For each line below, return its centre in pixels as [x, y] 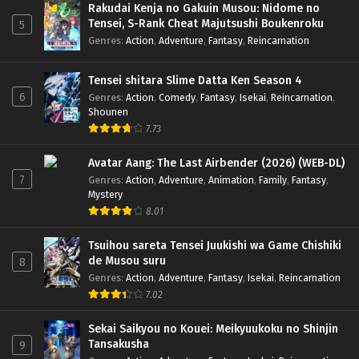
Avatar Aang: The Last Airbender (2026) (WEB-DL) [216, 163]
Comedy [177, 97]
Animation [231, 179]
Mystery [105, 194]
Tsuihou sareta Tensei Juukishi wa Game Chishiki [215, 245]
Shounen [108, 111]
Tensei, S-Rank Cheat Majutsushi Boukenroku [206, 23]
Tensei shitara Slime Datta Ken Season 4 [195, 80]
